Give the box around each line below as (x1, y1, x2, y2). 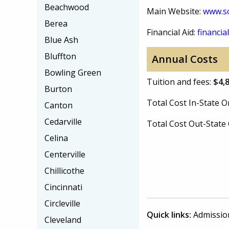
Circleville (44, 198, 80, 209)
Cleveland (44, 214, 81, 225)
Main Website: (147, 6, 203, 17)
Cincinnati (44, 181, 82, 193)
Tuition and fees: (147, 76, 213, 87)
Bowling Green (44, 67, 101, 78)
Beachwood (44, 2, 89, 13)
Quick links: (147, 209, 191, 220)
